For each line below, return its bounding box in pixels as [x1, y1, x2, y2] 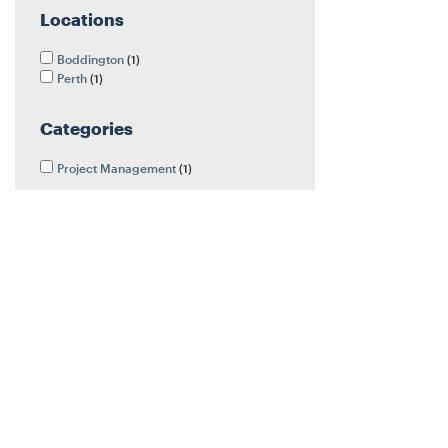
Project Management [57, 162, 179, 176]
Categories [40, 119, 133, 139]
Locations [40, 9, 124, 29]
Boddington [57, 52, 127, 66]
